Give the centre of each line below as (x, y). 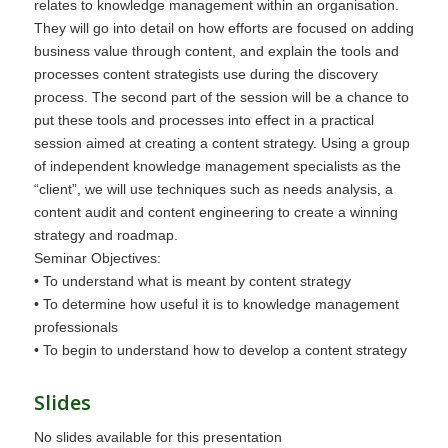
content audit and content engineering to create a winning (215, 212)
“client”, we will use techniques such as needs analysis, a (213, 189)
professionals (75, 327)
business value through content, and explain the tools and (216, 51)
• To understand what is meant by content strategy (192, 281)
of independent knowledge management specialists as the (217, 166)
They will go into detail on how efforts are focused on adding (223, 28)
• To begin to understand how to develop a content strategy (220, 350)
